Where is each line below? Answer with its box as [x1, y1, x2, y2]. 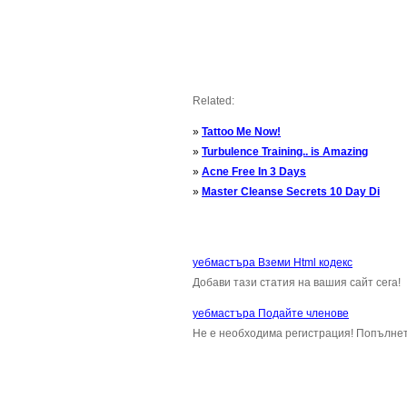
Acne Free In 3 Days [202, 165, 306, 178]
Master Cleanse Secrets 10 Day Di [202, 185, 380, 198]
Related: [193, 94, 234, 107]
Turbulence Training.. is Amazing [202, 145, 368, 158]
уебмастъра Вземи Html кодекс [193, 256, 352, 269]
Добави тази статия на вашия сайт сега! [193, 276, 401, 289]
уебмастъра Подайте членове [193, 307, 349, 320]
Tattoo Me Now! [202, 125, 281, 138]
